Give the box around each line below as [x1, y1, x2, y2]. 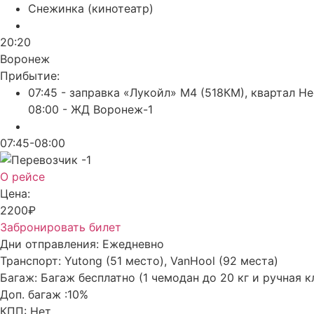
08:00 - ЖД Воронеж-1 [28, 102, 153, 116]
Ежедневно [102, 236, 164, 251]
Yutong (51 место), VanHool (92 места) [64, 253, 278, 268]
